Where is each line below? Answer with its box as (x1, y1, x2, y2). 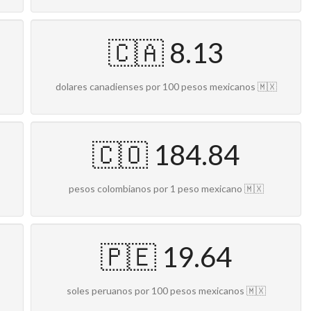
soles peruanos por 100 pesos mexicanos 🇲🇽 (66, 285, 266, 297)
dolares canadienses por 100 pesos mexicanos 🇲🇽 (55, 81, 277, 93)
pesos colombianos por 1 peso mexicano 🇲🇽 (68, 183, 264, 195)
